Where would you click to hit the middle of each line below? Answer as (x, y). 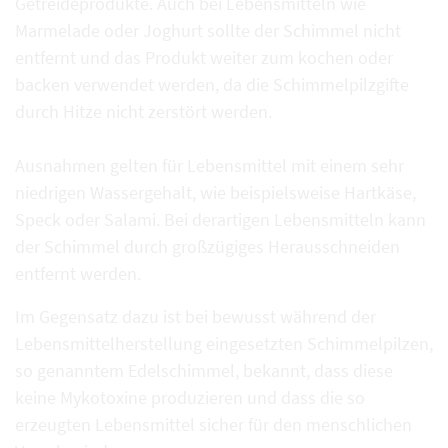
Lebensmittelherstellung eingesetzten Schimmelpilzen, (224, 344)
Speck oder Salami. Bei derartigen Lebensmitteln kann (220, 220)
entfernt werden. (78, 274)
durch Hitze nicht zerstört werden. (145, 112)
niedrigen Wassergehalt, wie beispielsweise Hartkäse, (215, 193)
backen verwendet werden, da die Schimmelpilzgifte (212, 85)
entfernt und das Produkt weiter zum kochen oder (204, 58)
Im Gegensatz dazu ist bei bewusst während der (195, 317)
